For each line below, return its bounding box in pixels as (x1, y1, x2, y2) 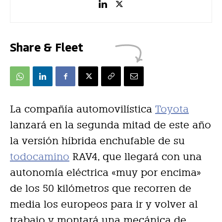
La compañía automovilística (10, 103, 155, 115)
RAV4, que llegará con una (69, 150, 202, 163)
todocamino (10, 150, 69, 163)
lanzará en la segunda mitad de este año (10, 118, 211, 131)
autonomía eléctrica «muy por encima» (10, 166, 201, 178)
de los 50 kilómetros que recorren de (10, 182, 191, 194)
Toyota (155, 103, 189, 115)
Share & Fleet (10, 38, 83, 55)
